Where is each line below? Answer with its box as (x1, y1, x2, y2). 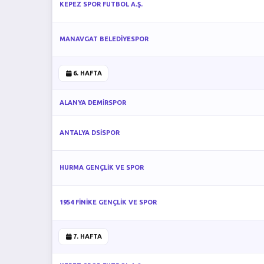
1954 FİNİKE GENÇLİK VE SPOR (60, 199, 157, 206)
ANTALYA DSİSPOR (60, 129, 120, 136)
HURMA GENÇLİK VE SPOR (60, 164, 144, 171)
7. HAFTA (72, 233, 102, 240)
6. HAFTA (72, 70, 102, 77)
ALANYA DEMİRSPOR (60, 99, 126, 106)
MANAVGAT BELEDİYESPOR (60, 35, 148, 42)
